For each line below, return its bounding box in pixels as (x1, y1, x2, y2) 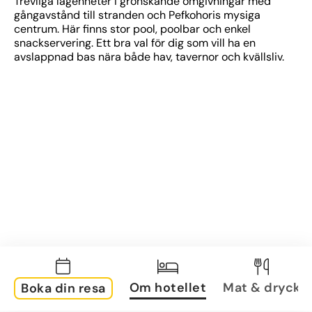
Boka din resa (21, 280, 106, 297)
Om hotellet (129, 279, 206, 296)
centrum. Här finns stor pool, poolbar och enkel (14, 22, 251, 36)
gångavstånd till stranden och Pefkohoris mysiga (14, 8, 260, 22)
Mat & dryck (223, 279, 301, 296)
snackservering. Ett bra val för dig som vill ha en (14, 36, 256, 50)
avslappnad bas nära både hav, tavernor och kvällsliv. (14, 49, 284, 64)
